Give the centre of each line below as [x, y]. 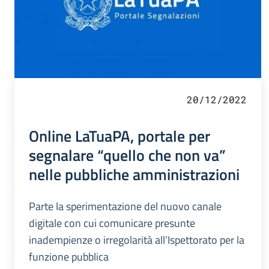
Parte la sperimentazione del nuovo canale [125, 207]
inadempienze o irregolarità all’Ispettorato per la [137, 240]
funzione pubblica [69, 257]
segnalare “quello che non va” [127, 155]
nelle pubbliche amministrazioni [134, 174]
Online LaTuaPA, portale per [119, 136]
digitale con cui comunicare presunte [112, 223]
